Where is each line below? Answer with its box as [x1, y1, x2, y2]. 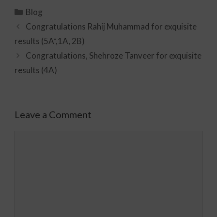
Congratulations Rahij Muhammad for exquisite [26, 21, 197, 31]
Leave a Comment [15, 108, 92, 120]
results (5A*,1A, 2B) [15, 36, 85, 46]
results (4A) [15, 65, 57, 75]
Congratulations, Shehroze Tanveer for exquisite [26, 50, 202, 61]
